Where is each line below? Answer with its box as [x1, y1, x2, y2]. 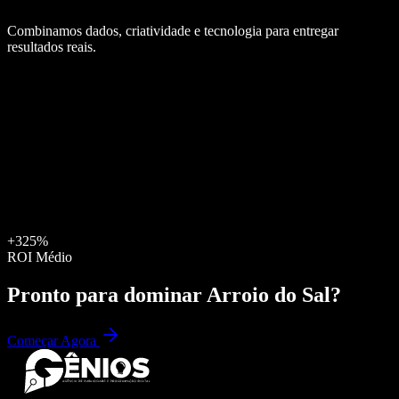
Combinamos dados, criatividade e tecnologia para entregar [7, 22, 338, 38]
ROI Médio [7, 248, 72, 265]
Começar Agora [7, 333, 100, 349]
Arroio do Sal [207, 282, 330, 306]
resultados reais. [7, 38, 96, 54]
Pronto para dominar [7, 282, 207, 306]
